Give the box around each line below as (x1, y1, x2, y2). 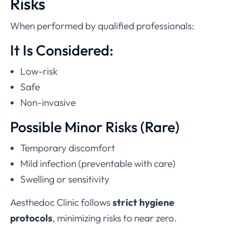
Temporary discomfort (20, 142, 115, 154)
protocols (10, 212, 52, 224)
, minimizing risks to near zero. (52, 212, 177, 224)
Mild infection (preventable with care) (20, 157, 176, 170)
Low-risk (20, 65, 58, 78)
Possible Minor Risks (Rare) (10, 118, 180, 136)
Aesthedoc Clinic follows (10, 196, 112, 209)
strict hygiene (112, 196, 175, 209)
